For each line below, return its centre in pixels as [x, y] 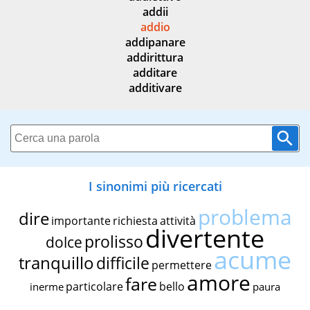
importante [81, 221]
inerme [47, 287]
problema [245, 217]
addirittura [155, 58]
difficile [123, 263]
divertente [205, 239]
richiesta [135, 221]
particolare [94, 287]
